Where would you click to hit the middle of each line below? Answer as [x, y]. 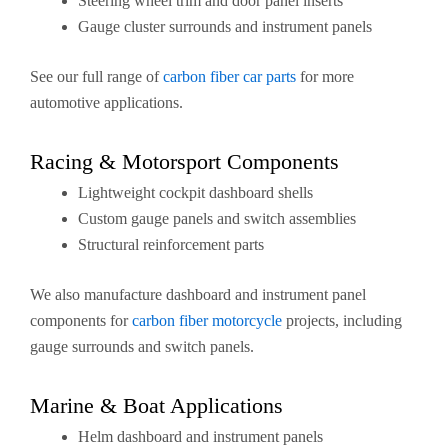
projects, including [342, 320]
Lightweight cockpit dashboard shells [195, 192]
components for [81, 320]
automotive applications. [106, 102]
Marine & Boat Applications [156, 405]
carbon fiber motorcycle [207, 320]
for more [325, 76]
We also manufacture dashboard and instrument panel [198, 294]
